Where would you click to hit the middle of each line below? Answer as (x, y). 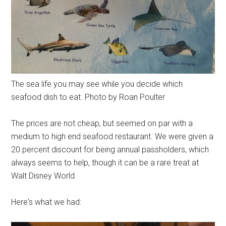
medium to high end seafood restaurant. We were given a (112, 137)
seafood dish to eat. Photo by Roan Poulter (88, 97)
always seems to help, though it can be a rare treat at (105, 163)
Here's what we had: (46, 202)
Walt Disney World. (44, 176)
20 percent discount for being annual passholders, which (110, 150)
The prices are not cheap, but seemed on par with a (102, 124)
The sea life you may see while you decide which (97, 84)
